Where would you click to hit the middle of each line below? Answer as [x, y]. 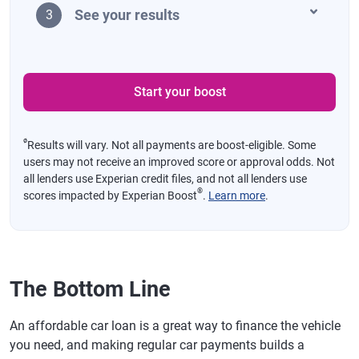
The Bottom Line [90, 289]
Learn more [237, 195]
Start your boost [179, 91]
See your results [127, 15]
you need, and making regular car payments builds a [157, 345]
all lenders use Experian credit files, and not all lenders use [165, 178]
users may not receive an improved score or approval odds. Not [179, 161]
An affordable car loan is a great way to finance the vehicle [175, 325]
